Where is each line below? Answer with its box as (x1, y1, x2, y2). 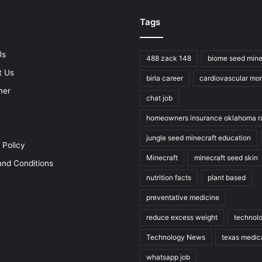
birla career (146, 73, 183, 82)
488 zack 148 (146, 53, 191, 63)
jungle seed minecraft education (146, 133, 251, 142)
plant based (208, 173, 246, 182)
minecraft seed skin (194, 153, 258, 162)
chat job (146, 93, 173, 102)
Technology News (146, 232, 205, 242)
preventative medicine (146, 192, 219, 202)
